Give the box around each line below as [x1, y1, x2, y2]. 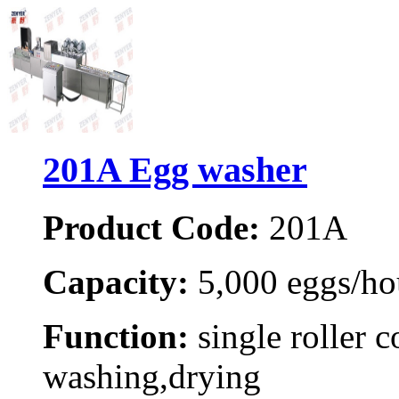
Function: [43, 317, 189, 356]
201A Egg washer [43, 150, 307, 191]
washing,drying [43, 357, 261, 396]
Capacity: [43, 263, 189, 302]
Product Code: [43, 208, 260, 248]
